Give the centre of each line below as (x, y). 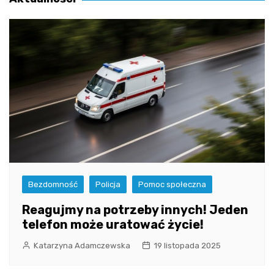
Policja (108, 185)
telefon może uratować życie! (113, 225)
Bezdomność (53, 185)
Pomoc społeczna (172, 185)
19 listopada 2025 (187, 246)
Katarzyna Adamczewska (82, 246)
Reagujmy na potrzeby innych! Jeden (135, 210)
